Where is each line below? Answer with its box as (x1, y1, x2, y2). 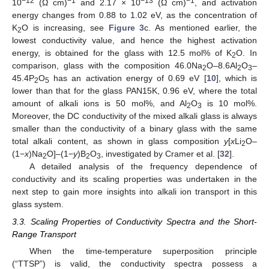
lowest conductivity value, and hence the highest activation (12, 35, 257, 46)
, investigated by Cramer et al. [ (101, 149, 220, 159)
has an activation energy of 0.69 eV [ (49, 73, 207, 83)
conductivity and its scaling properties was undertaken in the (12, 174, 257, 184)
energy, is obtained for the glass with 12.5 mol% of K (12, 48, 232, 58)
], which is (216, 73, 258, 83)
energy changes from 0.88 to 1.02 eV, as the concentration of (12, 10, 257, 20)
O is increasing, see (22, 23, 109, 33)
